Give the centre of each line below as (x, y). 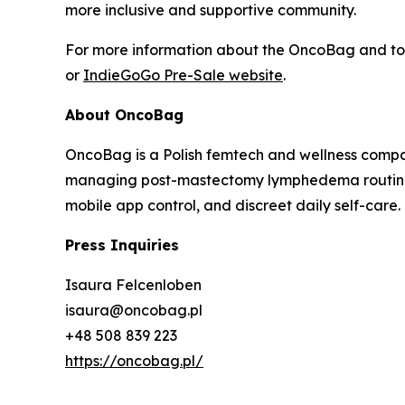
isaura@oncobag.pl (134, 310)
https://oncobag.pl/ (134, 360)
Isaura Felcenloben (133, 284)
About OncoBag (124, 114)
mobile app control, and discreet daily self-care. (233, 205)
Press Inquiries (122, 245)
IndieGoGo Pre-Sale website (183, 75)
